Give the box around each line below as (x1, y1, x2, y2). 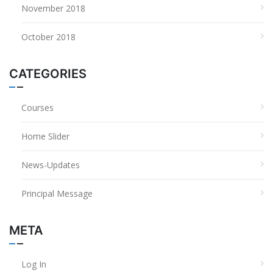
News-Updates (21, 159, 80, 171)
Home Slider (21, 130, 69, 143)
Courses (21, 102, 54, 114)
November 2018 (21, 2, 85, 15)
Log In (21, 258, 46, 271)
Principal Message (21, 188, 93, 200)
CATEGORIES (9, 66, 87, 82)
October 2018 (21, 31, 76, 43)
